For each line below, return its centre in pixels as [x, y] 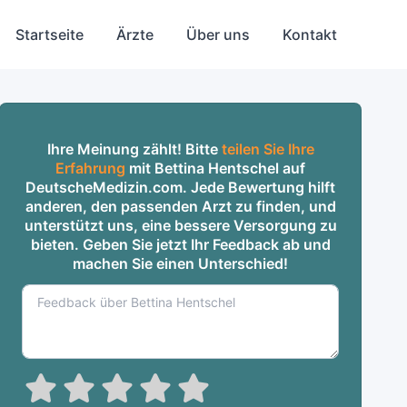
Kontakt [309, 35]
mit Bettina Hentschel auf [216, 168]
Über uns [218, 35]
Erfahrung [91, 168]
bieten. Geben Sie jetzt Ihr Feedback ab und [180, 244]
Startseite [49, 35]
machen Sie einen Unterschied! [181, 263]
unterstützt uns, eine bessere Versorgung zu [180, 225]
